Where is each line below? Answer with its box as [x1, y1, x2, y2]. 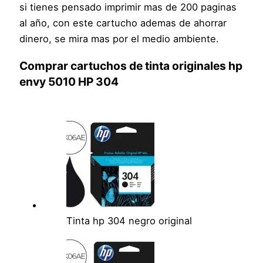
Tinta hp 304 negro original [66, 215, 193, 227]
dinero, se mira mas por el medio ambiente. [19, 33, 220, 45]
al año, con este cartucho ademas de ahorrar [19, 17, 227, 29]
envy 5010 [19, 75, 76, 89]
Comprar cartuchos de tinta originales [19, 59, 229, 73]
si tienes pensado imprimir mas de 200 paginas [19, 1, 237, 14]
